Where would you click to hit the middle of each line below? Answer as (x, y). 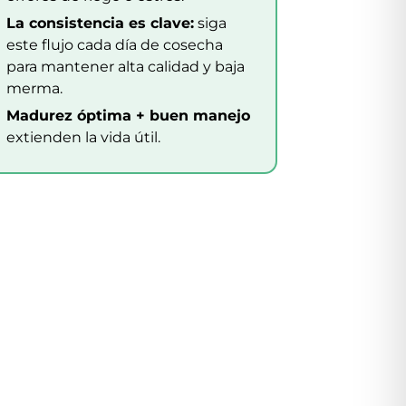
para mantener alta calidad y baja (126, 67)
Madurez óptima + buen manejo (129, 116)
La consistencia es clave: (101, 23)
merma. (35, 88)
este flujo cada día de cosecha (115, 45)
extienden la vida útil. (84, 137)
